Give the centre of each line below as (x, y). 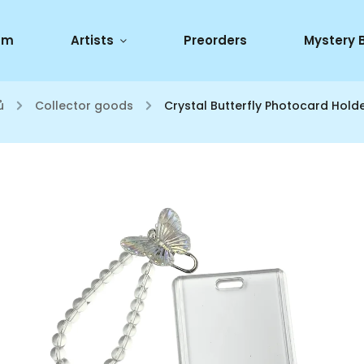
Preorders (215, 40)
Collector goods (84, 106)
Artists (92, 40)
